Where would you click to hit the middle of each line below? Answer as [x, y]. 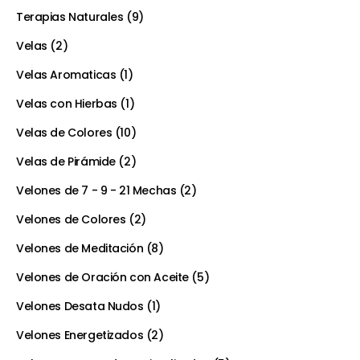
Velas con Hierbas [67, 104]
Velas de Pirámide [66, 162]
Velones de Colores [71, 220]
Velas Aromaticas [66, 75]
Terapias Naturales [70, 17]
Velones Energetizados [80, 335]
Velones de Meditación [80, 249]
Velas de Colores [64, 133]
